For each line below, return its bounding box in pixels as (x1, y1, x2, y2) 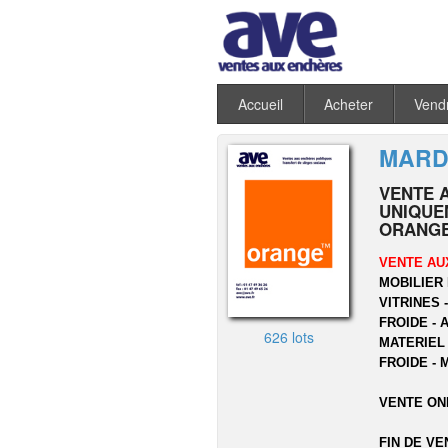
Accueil (238, 94, 283, 115)
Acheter (324, 94, 373, 115)
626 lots (263, 327, 314, 348)
